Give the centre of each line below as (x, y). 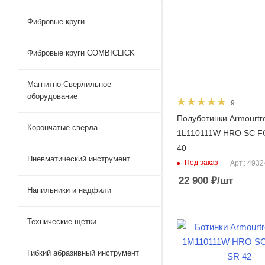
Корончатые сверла (62, 127)
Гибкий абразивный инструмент (83, 253)
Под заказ (201, 163)
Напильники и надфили (69, 190)
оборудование (52, 96)
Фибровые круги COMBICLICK (81, 53)
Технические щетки (62, 222)
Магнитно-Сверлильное (69, 84)
